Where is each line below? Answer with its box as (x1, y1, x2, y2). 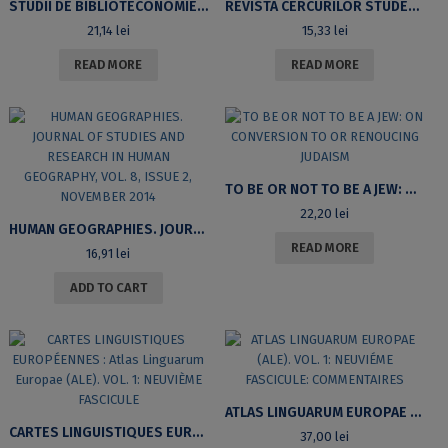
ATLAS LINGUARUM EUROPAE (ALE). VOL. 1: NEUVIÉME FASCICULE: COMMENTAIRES (409, 403, 421, 421)
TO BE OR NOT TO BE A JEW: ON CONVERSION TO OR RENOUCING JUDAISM (404, 180, 416, 198)
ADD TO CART (69, 279, 147, 295)
